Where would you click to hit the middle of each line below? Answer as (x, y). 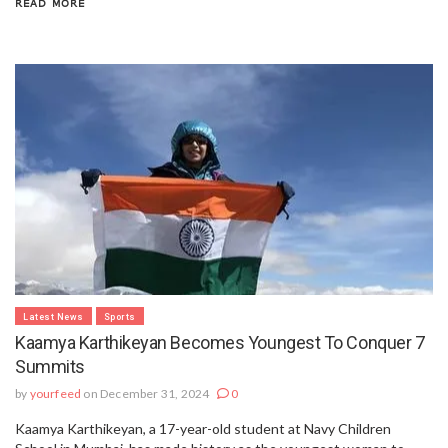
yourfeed (55, 393)
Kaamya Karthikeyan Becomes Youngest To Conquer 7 (220, 342)
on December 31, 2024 (146, 393)
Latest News (53, 316)
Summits (50, 366)
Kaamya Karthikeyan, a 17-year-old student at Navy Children (203, 428)
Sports (119, 316)
